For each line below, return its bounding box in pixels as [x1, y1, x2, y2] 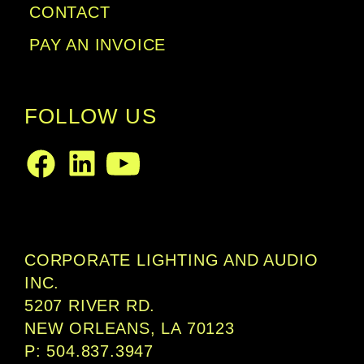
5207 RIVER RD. [24, 297, 156, 314]
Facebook [40, 169, 136, 192]
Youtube [122, 169, 202, 192]
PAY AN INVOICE [29, 36, 167, 54]
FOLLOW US [24, 104, 157, 128]
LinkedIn [80, 168, 166, 192]
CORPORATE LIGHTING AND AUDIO [24, 251, 318, 269]
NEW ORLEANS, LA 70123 [24, 319, 235, 337]
